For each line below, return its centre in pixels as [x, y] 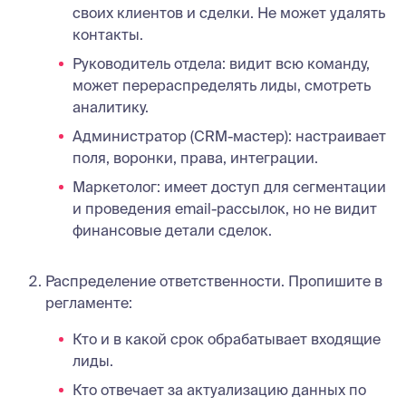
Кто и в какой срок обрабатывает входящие [227, 338]
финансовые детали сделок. [172, 230]
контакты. [108, 34]
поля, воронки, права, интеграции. [195, 157]
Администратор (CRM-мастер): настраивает [229, 135]
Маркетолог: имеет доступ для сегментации [229, 186]
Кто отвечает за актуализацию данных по [219, 389]
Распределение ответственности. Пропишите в [214, 280]
